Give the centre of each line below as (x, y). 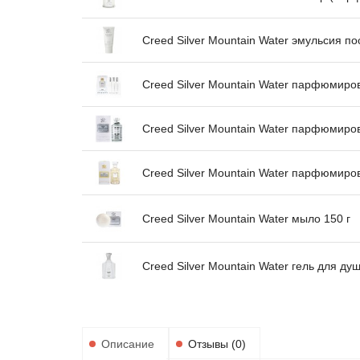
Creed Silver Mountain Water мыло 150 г (246, 219)
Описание (128, 344)
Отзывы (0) (217, 344)
